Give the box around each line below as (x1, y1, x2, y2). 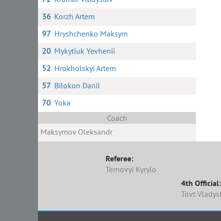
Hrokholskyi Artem (54, 63, 116, 73)
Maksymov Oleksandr (40, 127, 112, 137)
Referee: (106, 153, 134, 163)
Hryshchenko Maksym (54, 29, 128, 38)
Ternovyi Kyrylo (106, 164, 157, 174)
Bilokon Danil (54, 80, 100, 90)
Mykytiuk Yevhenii (54, 46, 115, 56)
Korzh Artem (54, 11, 95, 21)
